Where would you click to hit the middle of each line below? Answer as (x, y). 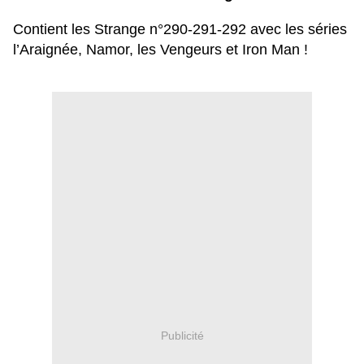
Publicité (182, 335)
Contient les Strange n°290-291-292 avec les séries (180, 30)
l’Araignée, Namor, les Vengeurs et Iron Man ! (160, 50)
